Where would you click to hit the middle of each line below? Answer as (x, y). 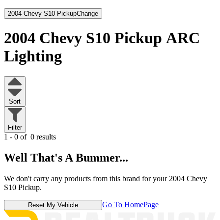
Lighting (33, 56)
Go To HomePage (130, 205)
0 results (42, 137)
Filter (15, 128)
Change (87, 13)
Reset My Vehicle (53, 205)
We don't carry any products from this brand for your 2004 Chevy (106, 179)
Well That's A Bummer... (66, 158)
